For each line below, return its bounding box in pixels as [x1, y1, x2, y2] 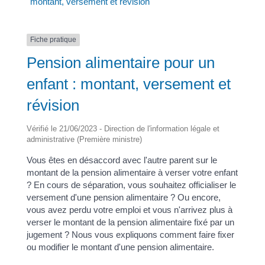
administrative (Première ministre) [26, 134, 142, 144]
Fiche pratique [30, 35, 76, 44]
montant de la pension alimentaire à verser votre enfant [26, 167, 238, 177]
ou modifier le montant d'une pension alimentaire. [26, 241, 214, 252]
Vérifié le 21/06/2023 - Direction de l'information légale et [26, 124, 219, 133]
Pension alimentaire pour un [26, 53, 215, 72]
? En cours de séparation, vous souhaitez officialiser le [26, 179, 236, 190]
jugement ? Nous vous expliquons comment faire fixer [26, 229, 234, 240]
